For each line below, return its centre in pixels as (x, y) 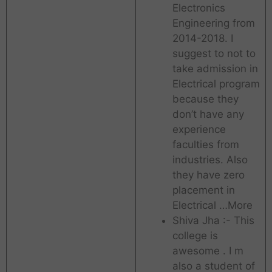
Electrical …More (212, 206)
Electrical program (216, 84)
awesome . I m (208, 251)
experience (199, 130)
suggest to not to (214, 54)
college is (195, 236)
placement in (203, 190)
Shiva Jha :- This (213, 221)
